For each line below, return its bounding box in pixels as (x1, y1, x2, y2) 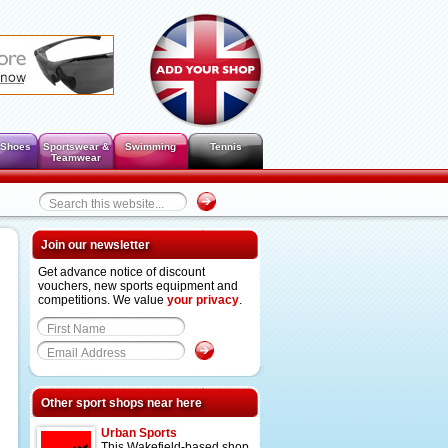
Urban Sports (101, 426, 177, 440)
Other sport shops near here (41, 396, 202, 410)
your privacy (167, 293, 239, 307)
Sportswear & (42, 141, 109, 152)
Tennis (209, 141, 242, 152)
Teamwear (50, 152, 101, 163)
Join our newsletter (41, 238, 150, 252)
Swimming (125, 141, 176, 152)
